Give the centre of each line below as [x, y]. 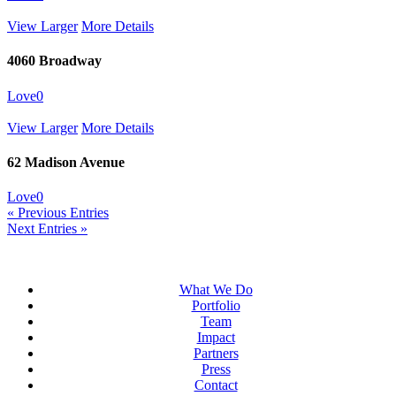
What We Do [216, 289]
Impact [216, 337]
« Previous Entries [58, 213]
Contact [216, 385]
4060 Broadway [54, 61]
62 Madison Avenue [66, 162]
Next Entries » [47, 229]
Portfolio [216, 305]
